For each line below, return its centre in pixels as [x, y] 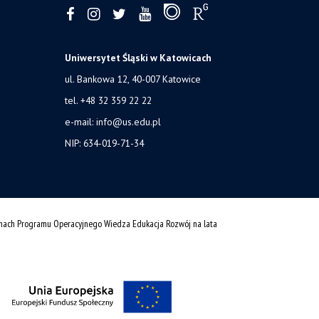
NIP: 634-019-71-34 [104, 143]
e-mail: [80, 121]
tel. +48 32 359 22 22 [108, 100]
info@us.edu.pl [129, 121]
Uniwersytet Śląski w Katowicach [138, 57]
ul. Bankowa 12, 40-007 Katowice [133, 79]
